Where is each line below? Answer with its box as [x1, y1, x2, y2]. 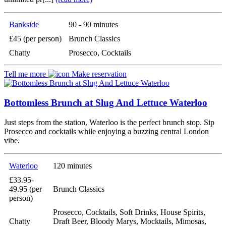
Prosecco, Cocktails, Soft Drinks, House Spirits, [53, 207, 205, 216]
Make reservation [70, 70, 127, 79]
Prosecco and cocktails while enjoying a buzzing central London [4, 127, 209, 136]
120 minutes [53, 161, 92, 170]
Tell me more [4, 70, 48, 79]
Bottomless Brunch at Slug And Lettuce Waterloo [4, 97, 207, 108]
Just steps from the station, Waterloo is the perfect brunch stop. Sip [4, 118, 214, 127]
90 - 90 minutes [69, 20, 118, 29]
